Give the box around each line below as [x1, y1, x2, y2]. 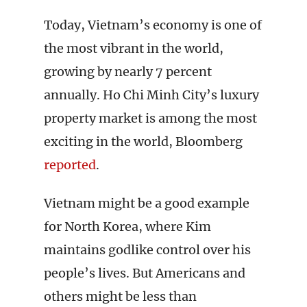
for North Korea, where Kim [44, 219, 211, 234]
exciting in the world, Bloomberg [44, 134, 243, 149]
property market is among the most [44, 110, 257, 126]
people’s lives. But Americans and [44, 265, 245, 281]
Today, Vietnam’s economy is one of [44, 17, 262, 33]
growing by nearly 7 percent [44, 64, 212, 79]
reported [44, 157, 96, 173]
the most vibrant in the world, [44, 40, 223, 56]
